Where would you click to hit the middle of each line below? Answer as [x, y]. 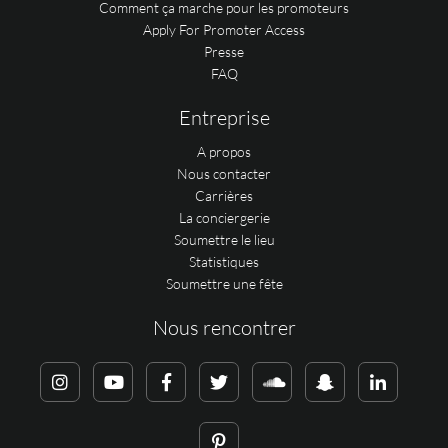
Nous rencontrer [224, 327]
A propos [224, 151]
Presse [224, 51]
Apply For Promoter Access [224, 29]
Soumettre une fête [224, 283]
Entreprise [224, 117]
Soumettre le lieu [224, 239]
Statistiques [224, 261]
